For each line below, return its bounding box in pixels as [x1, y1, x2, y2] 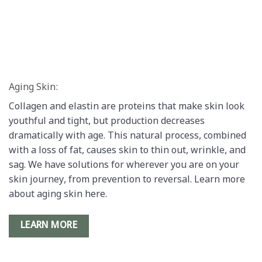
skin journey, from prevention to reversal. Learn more [9, 174, 245, 187]
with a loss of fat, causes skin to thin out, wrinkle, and [9, 144, 246, 157]
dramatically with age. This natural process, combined [9, 130, 246, 143]
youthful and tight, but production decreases [9, 115, 205, 128]
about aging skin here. [9, 188, 107, 201]
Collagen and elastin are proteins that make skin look [9, 101, 244, 113]
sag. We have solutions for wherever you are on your [9, 159, 239, 172]
